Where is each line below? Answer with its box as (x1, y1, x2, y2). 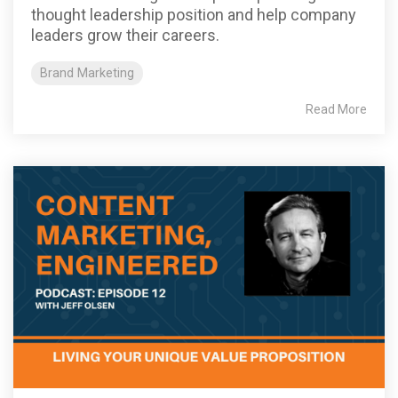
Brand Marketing (40, 65, 134, 81)
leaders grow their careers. (31, 25, 219, 44)
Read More (306, 101, 367, 116)
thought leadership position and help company (31, 4, 356, 24)
